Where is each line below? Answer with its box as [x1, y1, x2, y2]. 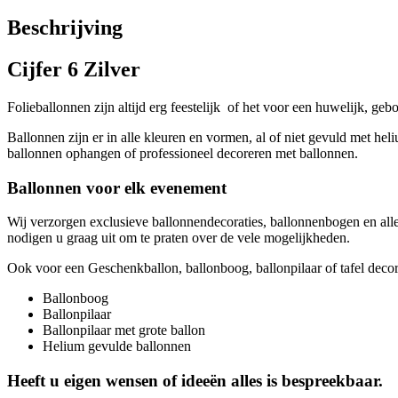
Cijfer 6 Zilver [7, 58, 140, 81]
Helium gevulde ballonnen [43, 338, 191, 354]
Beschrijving [7, 16, 123, 40]
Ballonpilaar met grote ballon [43, 322, 205, 338]
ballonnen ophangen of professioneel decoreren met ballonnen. [7, 145, 358, 161]
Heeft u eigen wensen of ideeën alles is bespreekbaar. [7, 371, 383, 391]
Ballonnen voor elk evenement [7, 178, 227, 197]
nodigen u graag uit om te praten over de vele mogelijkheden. [7, 230, 350, 246]
